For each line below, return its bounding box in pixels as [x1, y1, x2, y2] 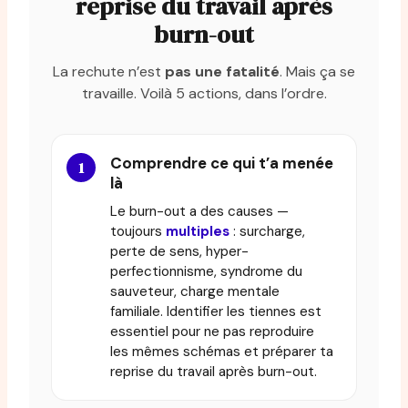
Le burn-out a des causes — [110, 201, 289, 220]
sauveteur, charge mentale [110, 281, 280, 301]
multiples [166, 221, 229, 240]
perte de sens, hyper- [110, 241, 249, 260]
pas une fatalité [165, 62, 280, 82]
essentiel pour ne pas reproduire [110, 321, 314, 341]
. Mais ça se [280, 62, 355, 82]
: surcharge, [229, 221, 305, 240]
